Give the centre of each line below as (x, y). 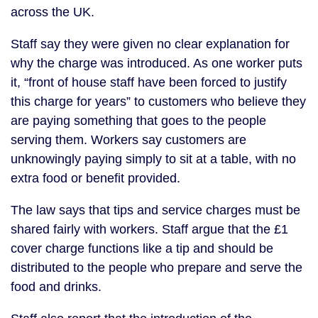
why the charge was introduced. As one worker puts (157, 64)
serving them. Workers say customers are (128, 140)
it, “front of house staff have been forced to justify (149, 83)
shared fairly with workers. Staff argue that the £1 (149, 230)
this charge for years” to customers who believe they (158, 102)
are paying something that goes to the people (138, 121)
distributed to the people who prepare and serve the (157, 268)
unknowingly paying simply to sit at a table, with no (153, 159)
